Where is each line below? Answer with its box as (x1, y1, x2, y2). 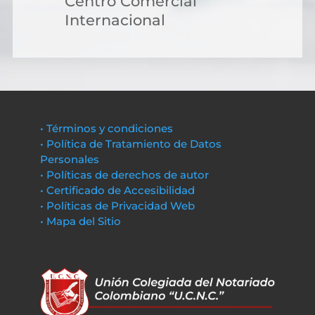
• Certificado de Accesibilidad (39, 184, 195, 197)
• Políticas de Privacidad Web (39, 199, 195, 212)
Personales (39, 153, 99, 166)
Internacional (65, 11, 165, 29)
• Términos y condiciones (39, 122, 173, 135)
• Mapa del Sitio (39, 214, 124, 228)
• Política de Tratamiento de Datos (39, 137, 221, 150)
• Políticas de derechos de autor (39, 168, 209, 181)
